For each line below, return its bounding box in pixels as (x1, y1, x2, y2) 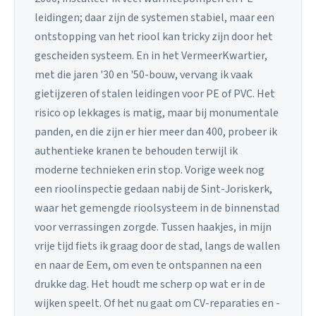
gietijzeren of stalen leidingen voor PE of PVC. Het (35, 85, 275, 102)
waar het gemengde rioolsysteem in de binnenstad (35, 200, 279, 216)
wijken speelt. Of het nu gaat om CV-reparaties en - (35, 295, 280, 311)
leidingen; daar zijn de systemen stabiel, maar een (35, 9, 274, 25)
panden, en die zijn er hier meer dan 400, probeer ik (35, 123, 277, 140)
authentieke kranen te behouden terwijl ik (35, 142, 238, 159)
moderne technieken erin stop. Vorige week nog (35, 162, 265, 178)
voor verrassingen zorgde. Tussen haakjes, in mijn (35, 219, 272, 235)
